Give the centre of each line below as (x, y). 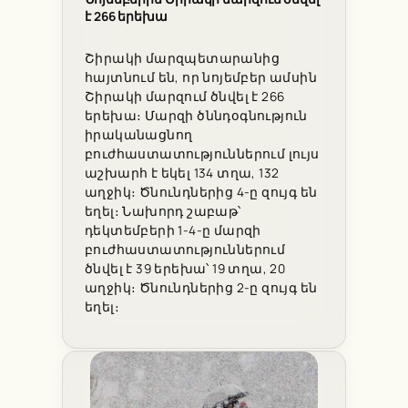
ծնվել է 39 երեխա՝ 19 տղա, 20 (185, 268)
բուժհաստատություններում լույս (202, 153)
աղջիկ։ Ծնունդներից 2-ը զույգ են (201, 287)
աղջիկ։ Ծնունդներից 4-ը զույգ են (201, 192)
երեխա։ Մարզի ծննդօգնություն (196, 115)
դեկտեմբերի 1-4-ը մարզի (173, 230)
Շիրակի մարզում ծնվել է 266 (185, 96)
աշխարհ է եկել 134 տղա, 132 (182, 173)
